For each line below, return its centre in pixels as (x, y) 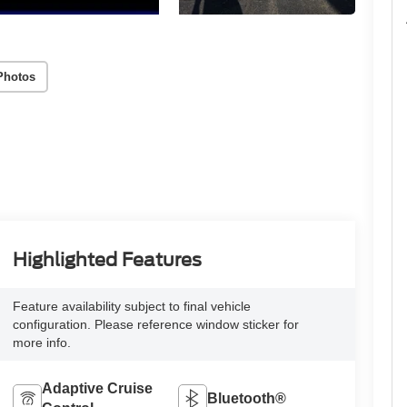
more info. (41, 343)
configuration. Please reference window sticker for (155, 325)
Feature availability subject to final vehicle (131, 307)
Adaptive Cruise (97, 389)
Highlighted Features (107, 260)
